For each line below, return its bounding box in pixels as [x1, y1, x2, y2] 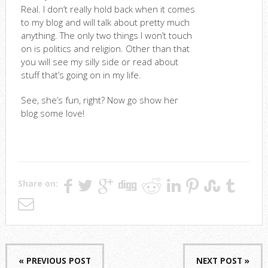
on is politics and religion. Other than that [20, 42, 190, 54]
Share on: [17, 178, 58, 189]
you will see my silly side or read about [20, 55, 178, 68]
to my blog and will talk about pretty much [20, 16, 190, 28]
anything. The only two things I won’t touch [20, 29, 192, 41]
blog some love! [20, 106, 84, 119]
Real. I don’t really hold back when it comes [20, 2, 195, 15]
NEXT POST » [196, 255, 250, 266]
